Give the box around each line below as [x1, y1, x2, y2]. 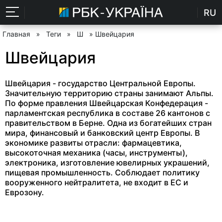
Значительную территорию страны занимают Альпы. [5, 88, 214, 98]
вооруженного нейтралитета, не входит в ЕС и [5, 177, 188, 187]
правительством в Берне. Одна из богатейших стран [5, 117, 212, 128]
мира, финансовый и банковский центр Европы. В [5, 127, 200, 138]
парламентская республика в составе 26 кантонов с [5, 108, 210, 118]
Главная [2, 30, 30, 38]
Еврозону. [5, 187, 44, 197]
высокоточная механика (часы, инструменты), [5, 147, 188, 158]
